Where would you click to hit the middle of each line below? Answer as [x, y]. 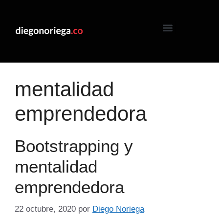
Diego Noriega [118, 209]
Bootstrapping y [74, 146]
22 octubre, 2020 [45, 209]
